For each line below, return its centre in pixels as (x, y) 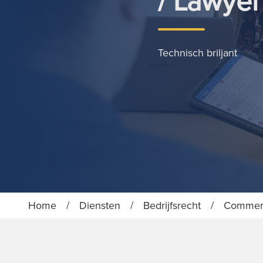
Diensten (100, 205)
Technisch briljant (197, 53)
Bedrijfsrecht (172, 205)
